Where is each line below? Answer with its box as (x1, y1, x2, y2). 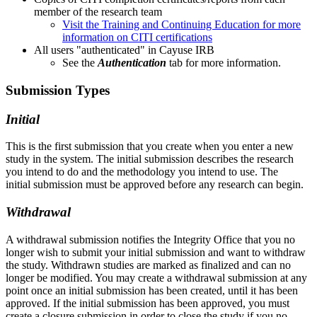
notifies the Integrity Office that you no (119, 233, 295, 246)
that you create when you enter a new (124, 140, 294, 153)
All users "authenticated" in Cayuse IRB (34, 44, 214, 57)
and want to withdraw (205, 246, 306, 258)
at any (277, 271, 307, 284)
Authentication (98, 57, 166, 69)
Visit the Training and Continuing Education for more (62, 18, 301, 31)
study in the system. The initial (6, 153, 144, 166)
